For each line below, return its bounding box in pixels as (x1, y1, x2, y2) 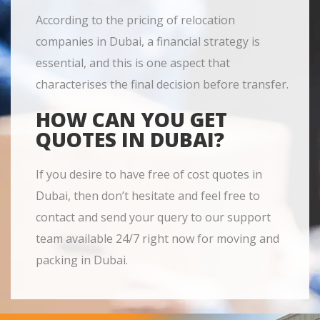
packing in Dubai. (36, 252, 128, 269)
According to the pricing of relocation (36, 12, 235, 29)
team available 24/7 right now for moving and (36, 231, 279, 247)
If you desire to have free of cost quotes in (36, 166, 262, 183)
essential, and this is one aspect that (36, 55, 230, 71)
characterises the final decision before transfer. (36, 76, 289, 93)
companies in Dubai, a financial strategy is (36, 34, 260, 50)
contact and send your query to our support (36, 209, 271, 226)
